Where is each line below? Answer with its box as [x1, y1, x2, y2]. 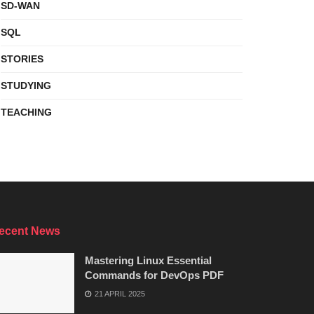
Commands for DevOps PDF [85, 269, 224, 281]
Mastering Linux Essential [85, 254, 212, 266]
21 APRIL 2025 [93, 289, 145, 298]
